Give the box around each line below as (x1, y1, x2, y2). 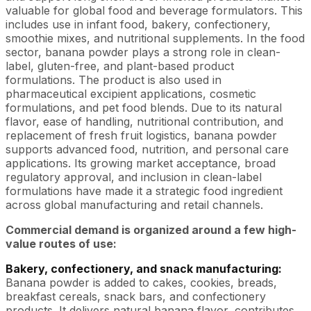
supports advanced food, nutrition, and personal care (6, 142, 289, 156)
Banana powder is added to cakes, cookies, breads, (6, 276, 277, 289)
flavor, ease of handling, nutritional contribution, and (6, 115, 283, 128)
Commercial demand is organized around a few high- (6, 223, 296, 237)
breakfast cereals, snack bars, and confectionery (6, 289, 266, 303)
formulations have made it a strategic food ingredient (6, 184, 283, 198)
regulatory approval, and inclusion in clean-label (6, 170, 262, 184)
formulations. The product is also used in (6, 73, 221, 87)
